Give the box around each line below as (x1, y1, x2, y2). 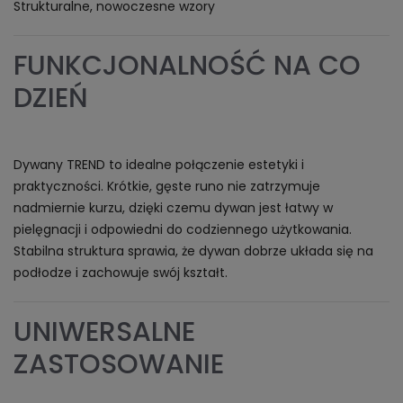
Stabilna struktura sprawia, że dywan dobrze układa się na (13, 242, 373, 260)
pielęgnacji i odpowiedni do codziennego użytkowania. (13, 220, 352, 238)
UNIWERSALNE (13, 313, 195, 351)
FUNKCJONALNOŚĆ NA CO (13, 47, 361, 85)
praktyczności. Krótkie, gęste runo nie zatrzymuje (13, 177, 320, 195)
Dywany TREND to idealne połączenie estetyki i (13, 156, 304, 174)
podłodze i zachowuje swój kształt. (13, 264, 228, 282)
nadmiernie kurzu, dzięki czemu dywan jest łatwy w (13, 199, 333, 217)
